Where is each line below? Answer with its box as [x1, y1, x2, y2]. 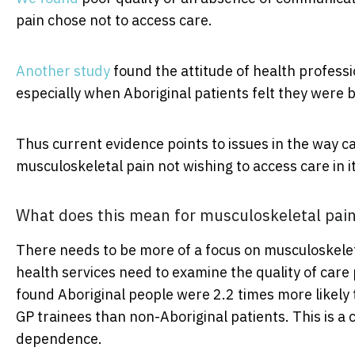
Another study [16, 61, 110, 80]
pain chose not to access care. [16, 10, 212, 29]
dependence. [16, 329, 102, 348]
